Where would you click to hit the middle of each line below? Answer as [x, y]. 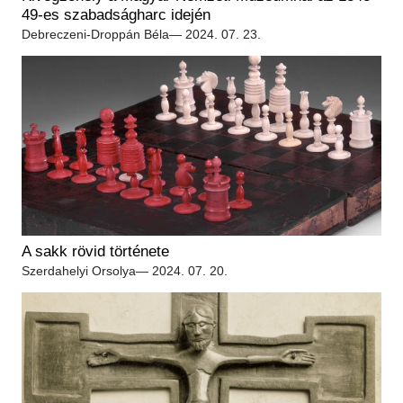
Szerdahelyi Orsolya [79, 271]
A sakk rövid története [95, 251]
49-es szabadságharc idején [116, 15]
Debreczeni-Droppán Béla [95, 34]
